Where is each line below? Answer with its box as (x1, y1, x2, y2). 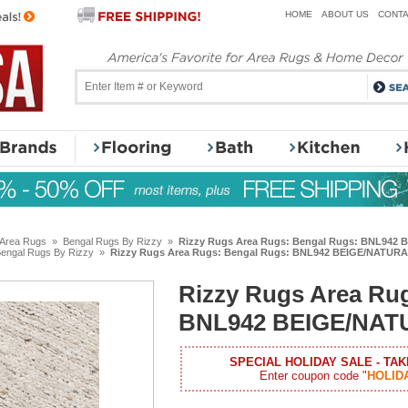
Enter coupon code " (260, 369, 367, 382)
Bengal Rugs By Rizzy (63, 236, 162, 247)
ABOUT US (321, 9, 369, 19)
